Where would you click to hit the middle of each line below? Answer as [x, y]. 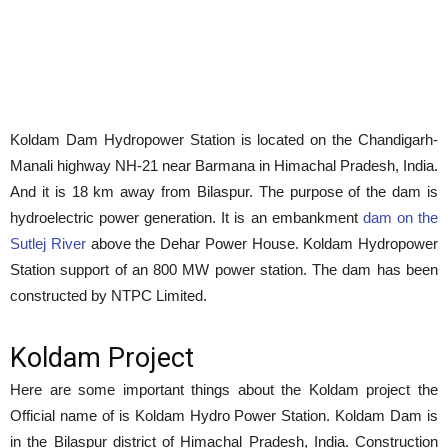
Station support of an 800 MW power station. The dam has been [224, 269]
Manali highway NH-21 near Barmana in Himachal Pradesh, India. [224, 165]
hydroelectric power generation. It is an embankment [186, 217]
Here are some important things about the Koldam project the [224, 389]
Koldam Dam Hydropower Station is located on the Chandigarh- [224, 139]
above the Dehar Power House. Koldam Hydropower [261, 243]
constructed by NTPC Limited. [108, 295]
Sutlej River [48, 243]
